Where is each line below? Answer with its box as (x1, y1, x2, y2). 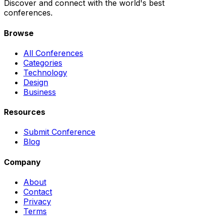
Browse (4, 28, 34, 38)
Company (4, 157, 41, 167)
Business (23, 87, 56, 97)
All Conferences (23, 48, 83, 58)
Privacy (23, 196, 51, 206)
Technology (23, 67, 67, 77)
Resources (4, 107, 45, 117)
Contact (23, 186, 52, 197)
